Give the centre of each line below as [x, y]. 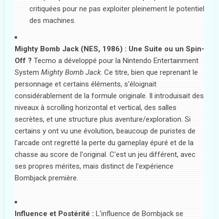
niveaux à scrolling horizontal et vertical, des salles [96, 108]
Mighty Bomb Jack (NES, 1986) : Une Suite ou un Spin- [109, 49]
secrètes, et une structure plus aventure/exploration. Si [103, 120]
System [28, 73]
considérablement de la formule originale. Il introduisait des [109, 96]
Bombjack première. [46, 178]
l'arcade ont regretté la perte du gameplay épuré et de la [104, 143]
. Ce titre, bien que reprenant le [149, 73]
